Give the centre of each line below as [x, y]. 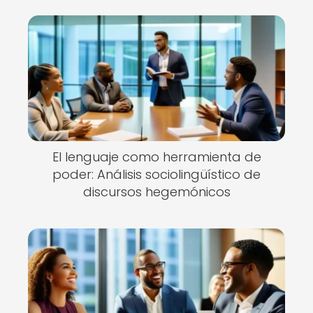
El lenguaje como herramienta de [156, 157]
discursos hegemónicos [156, 192]
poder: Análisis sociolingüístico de [156, 174]
